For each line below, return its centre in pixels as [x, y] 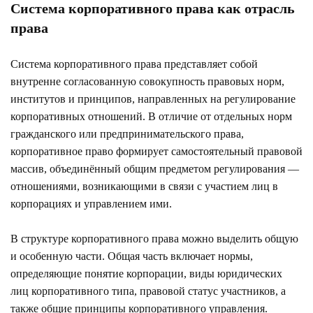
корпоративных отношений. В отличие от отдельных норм [151, 116]
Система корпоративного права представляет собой [134, 64]
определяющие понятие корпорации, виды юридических [146, 273]
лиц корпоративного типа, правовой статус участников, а [148, 291]
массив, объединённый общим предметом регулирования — [155, 168]
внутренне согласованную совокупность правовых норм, [147, 81]
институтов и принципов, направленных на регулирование [153, 99]
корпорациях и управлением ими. [91, 203]
